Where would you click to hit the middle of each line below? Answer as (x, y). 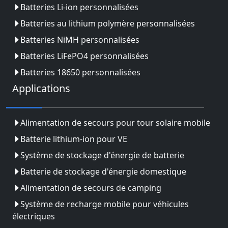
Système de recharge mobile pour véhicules (105, 204)
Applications (41, 88)
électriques (34, 216)
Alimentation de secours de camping (91, 188)
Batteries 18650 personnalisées (80, 72)
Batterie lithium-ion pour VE (74, 139)
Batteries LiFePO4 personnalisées (84, 56)
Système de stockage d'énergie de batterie (102, 155)
